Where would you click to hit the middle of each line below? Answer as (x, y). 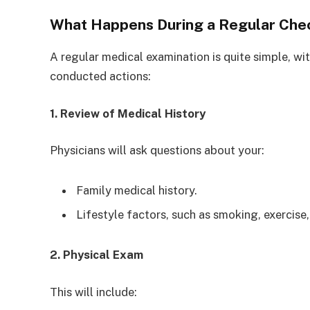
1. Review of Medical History (128, 113)
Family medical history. (137, 190)
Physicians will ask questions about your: (157, 151)
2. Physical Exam (97, 255)
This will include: (93, 292)
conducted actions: (100, 76)
